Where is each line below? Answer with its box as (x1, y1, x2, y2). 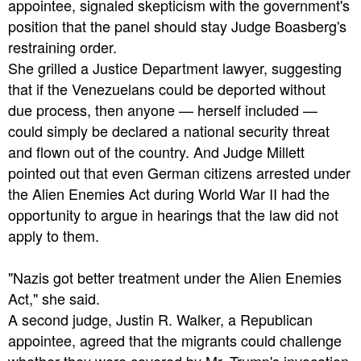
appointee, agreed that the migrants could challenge (8, 330, 342, 351)
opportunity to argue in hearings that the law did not (8, 204, 338, 226)
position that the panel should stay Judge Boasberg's (8, 15, 346, 37)
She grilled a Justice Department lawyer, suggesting (8, 57, 342, 79)
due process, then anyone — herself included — (8, 99, 317, 121)
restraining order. (8, 36, 117, 58)
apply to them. (8, 225, 99, 247)
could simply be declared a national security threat (8, 120, 330, 142)
